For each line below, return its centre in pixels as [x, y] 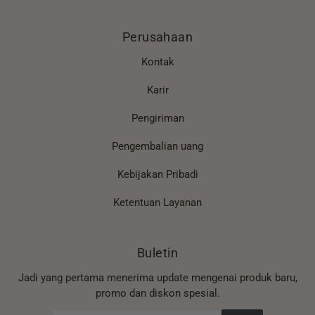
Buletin [157, 253]
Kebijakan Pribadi [157, 174]
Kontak [157, 62]
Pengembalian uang [157, 146]
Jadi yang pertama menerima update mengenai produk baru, [157, 277]
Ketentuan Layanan [157, 202]
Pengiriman [157, 118]
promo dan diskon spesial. [157, 293]
